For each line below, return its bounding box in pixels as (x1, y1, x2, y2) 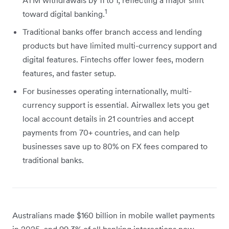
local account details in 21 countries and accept (22, 113, 194, 124)
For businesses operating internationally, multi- (22, 85, 192, 96)
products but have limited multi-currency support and (22, 40, 217, 51)
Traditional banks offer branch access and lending (22, 26, 202, 37)
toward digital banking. (22, 8, 105, 19)
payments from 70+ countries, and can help (22, 127, 179, 138)
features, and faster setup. (22, 67, 116, 78)
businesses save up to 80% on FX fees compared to (22, 141, 208, 151)
